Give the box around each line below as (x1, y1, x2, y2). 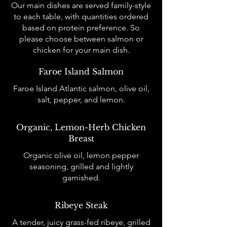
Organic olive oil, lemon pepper (23, 150, 139, 161)
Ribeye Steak (54, 200, 108, 211)
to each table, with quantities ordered (14, 12, 148, 22)
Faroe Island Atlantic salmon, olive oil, (13, 84, 149, 94)
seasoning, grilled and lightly (29, 162, 133, 172)
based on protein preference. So (22, 23, 140, 33)
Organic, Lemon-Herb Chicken (16, 122, 146, 133)
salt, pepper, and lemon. (37, 95, 125, 105)
